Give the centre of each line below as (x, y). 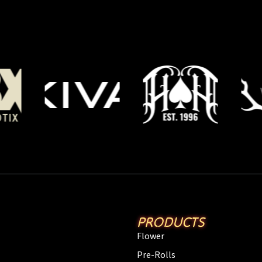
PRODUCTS (171, 222)
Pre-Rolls (156, 254)
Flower (151, 235)
